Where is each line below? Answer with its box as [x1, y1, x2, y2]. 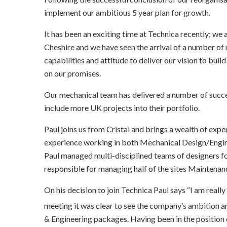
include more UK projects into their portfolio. [44, 103, 200, 112]
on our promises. [44, 68, 101, 78]
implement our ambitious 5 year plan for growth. [44, 8, 210, 17]
